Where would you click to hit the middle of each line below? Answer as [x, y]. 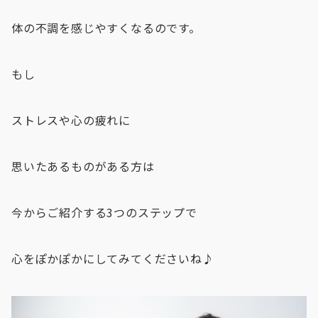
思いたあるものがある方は [83, 166]
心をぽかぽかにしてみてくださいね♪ [113, 258]
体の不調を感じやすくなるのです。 [106, 28]
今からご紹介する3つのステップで [104, 212]
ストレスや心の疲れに [71, 120]
